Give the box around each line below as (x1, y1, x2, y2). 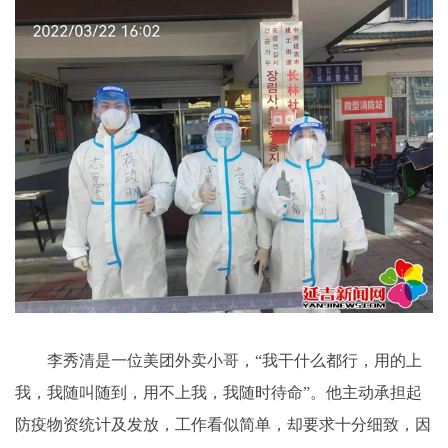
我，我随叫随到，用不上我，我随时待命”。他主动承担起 (15, 384, 422, 402)
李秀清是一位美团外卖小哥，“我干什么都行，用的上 (15, 352, 422, 370)
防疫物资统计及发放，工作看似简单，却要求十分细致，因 (15, 416, 431, 434)
